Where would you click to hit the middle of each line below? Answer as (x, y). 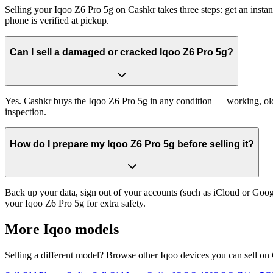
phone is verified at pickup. (57, 20)
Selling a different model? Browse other (83, 255)
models (95, 229)
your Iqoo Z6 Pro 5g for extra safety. (75, 204)
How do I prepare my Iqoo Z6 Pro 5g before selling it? (132, 144)
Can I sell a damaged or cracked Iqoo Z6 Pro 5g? (122, 52)
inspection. (26, 112)
